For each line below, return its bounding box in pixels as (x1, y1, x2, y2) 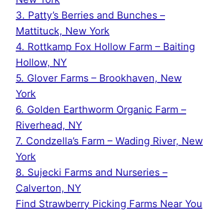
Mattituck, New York (16, 25, 110, 37)
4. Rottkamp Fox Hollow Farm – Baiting (16, 41, 195, 53)
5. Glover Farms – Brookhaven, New (16, 72, 182, 84)
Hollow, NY (16, 56, 67, 68)
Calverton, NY (16, 182, 81, 194)
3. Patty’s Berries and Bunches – (16, 9, 165, 21)
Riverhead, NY (16, 119, 82, 131)
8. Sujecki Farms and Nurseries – (16, 166, 167, 178)
